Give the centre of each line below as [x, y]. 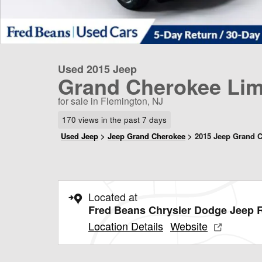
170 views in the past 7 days [114, 119]
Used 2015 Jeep [97, 69]
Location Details [126, 225]
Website [189, 225]
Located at [113, 196]
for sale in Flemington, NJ [111, 101]
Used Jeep [80, 136]
